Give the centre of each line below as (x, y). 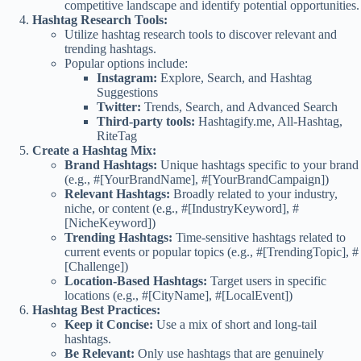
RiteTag (117, 135)
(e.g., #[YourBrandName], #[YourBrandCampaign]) (197, 179)
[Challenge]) (96, 266)
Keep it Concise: (109, 324)
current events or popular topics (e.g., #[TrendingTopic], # (212, 251)
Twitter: (119, 106)
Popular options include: (126, 63)
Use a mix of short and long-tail (235, 324)
